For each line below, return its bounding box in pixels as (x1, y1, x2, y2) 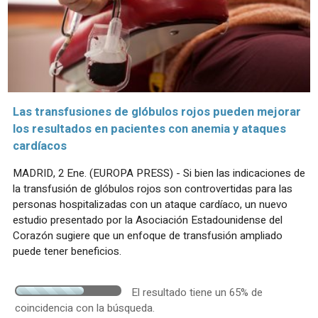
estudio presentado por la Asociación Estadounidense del (13, 212, 283, 229)
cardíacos (13, 138, 67, 155)
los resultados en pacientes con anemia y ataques (13, 121, 286, 138)
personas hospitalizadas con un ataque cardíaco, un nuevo (13, 197, 287, 213)
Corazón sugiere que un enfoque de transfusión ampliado (13, 228, 283, 244)
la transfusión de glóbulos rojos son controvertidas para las (13, 181, 292, 197)
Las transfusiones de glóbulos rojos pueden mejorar (13, 104, 301, 121)
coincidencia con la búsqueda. (15, 300, 155, 317)
